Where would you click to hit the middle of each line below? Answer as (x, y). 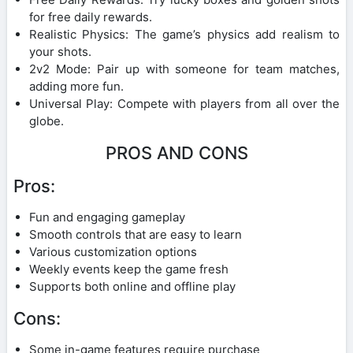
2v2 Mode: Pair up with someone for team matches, (184, 69)
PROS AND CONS (176, 152)
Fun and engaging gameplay (107, 217)
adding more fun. (76, 86)
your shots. (60, 51)
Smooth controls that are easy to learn (136, 234)
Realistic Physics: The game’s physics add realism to (184, 34)
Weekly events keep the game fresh (129, 269)
